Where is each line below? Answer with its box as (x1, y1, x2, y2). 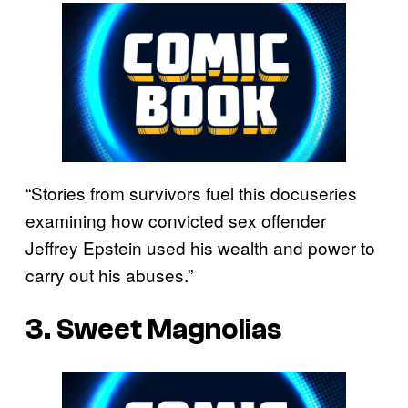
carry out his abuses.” (25, 261, 193, 287)
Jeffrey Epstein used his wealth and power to (25, 234, 375, 260)
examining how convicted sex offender (25, 207, 326, 232)
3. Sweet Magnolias (25, 313, 281, 347)
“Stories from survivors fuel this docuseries (25, 179, 357, 205)
